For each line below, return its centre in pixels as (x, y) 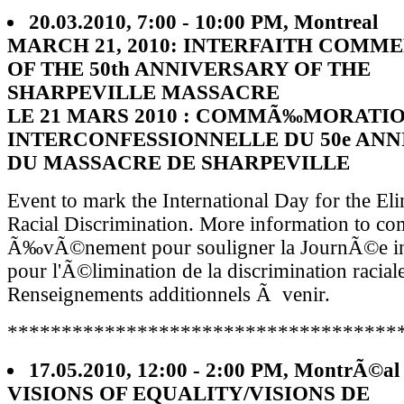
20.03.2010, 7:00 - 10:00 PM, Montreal (203, 22)
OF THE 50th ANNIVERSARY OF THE (189, 69)
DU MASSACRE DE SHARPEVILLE (179, 162)
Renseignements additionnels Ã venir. (169, 294)
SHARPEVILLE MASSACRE (143, 92)
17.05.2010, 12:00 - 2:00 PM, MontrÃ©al (214, 370)
